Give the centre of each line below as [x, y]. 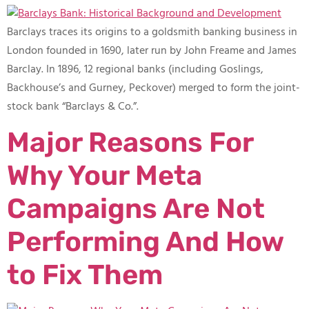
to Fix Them [85, 275]
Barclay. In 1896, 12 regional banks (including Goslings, [135, 69]
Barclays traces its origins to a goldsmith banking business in [152, 32]
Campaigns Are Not [136, 209]
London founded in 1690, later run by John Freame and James [152, 51]
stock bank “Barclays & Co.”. [73, 107]
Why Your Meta [104, 176]
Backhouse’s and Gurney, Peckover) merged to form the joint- [153, 88]
